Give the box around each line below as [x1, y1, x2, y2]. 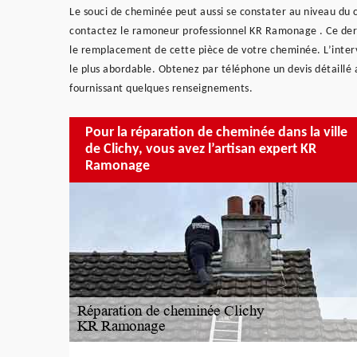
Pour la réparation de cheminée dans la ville [85, 125, 347, 141]
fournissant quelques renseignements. [69, 82, 253, 95]
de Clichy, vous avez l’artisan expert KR [85, 142, 316, 158]
